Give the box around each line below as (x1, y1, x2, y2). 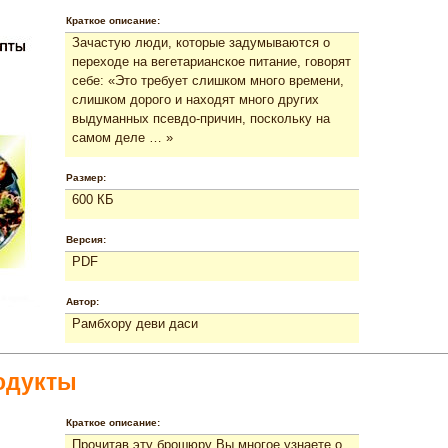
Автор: (66, 295, 99, 307)
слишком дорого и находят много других (72, 91, 319, 107)
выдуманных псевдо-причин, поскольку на (72, 110, 330, 126)
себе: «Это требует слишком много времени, (72, 72, 344, 88)
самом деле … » (72, 129, 173, 145)
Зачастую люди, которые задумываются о (72, 34, 330, 50)
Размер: (66, 171, 106, 183)
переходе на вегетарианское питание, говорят (72, 53, 351, 69)
